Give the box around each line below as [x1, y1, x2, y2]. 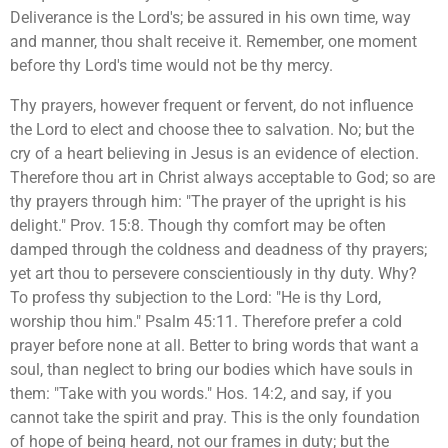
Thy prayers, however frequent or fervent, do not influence [10, 96, 413, 116]
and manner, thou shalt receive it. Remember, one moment [10, 31, 417, 51]
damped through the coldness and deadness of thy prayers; [10, 240, 427, 260]
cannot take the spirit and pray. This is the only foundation [10, 408, 420, 428]
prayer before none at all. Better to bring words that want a [10, 336, 419, 356]
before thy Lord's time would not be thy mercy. [10, 55, 333, 75]
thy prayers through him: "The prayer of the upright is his [10, 192, 406, 212]
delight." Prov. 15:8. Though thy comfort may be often [10, 216, 386, 236]
